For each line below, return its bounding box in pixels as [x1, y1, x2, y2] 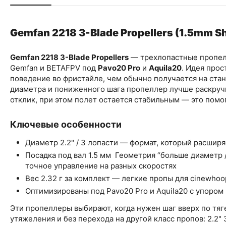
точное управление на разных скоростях [25, 161, 181, 171]
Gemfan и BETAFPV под [10, 63, 98, 73]
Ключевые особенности [10, 119, 122, 130]
